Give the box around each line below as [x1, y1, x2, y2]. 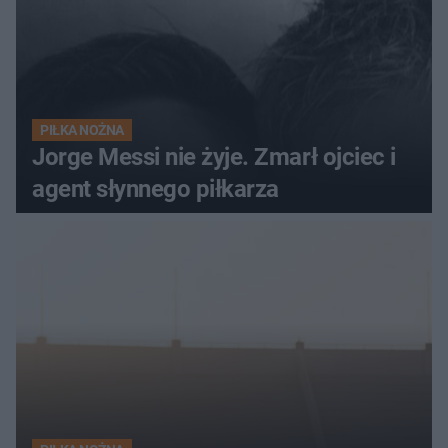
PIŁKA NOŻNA [40, 121, 124, 138]
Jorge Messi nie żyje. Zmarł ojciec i [32, 142, 396, 171]
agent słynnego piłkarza [32, 174, 279, 203]
